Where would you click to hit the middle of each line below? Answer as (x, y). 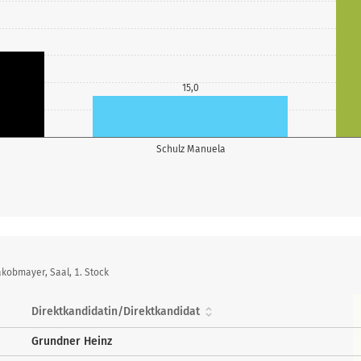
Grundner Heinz (71, 341)
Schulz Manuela (191, 149)
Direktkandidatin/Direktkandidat (115, 311)
